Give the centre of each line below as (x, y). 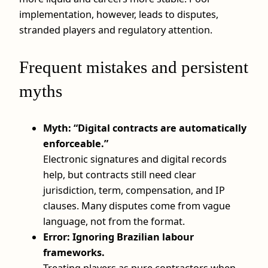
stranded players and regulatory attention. (116, 30)
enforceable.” (76, 143)
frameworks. (74, 252)
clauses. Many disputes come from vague (137, 205)
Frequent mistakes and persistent (134, 67)
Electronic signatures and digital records (135, 159)
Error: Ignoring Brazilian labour (118, 237)
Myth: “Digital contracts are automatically (145, 128)
